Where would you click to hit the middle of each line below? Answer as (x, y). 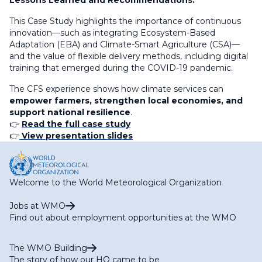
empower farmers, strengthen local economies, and (126, 101)
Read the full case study (76, 124)
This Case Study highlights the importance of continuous (125, 21)
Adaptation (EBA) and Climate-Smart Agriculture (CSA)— (125, 44)
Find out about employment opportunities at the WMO (123, 217)
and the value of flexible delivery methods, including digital (129, 56)
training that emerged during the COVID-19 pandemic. (121, 68)
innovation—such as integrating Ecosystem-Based (112, 33)
